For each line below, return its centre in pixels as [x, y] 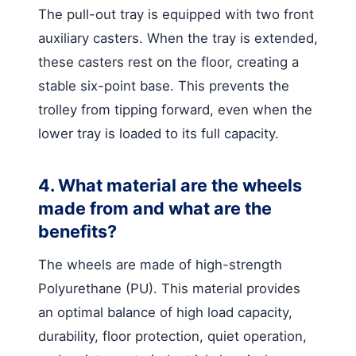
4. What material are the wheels [170, 185]
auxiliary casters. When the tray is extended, [178, 38]
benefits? [77, 231]
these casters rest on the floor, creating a [168, 62]
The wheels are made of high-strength [160, 264]
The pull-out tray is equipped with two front [176, 14]
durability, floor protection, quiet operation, [172, 336]
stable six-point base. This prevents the [164, 85]
